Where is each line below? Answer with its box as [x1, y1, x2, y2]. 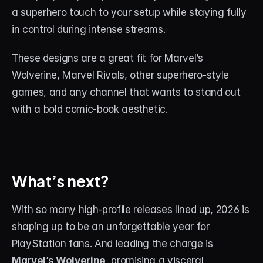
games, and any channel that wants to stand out [12, 86, 241, 99]
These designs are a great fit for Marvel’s [12, 52, 203, 65]
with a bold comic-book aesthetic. [12, 103, 168, 116]
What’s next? [12, 167, 109, 193]
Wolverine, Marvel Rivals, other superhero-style [12, 69, 230, 82]
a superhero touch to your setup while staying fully [12, 6, 247, 19]
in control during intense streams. [12, 23, 166, 36]
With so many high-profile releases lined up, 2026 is [12, 204, 249, 216]
